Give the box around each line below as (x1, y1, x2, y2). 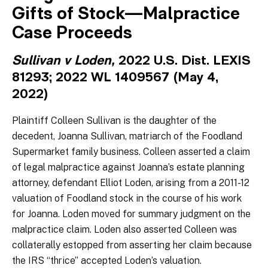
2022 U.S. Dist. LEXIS (118, 54, 251, 69)
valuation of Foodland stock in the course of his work (12, 193, 242, 205)
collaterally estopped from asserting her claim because (12, 239, 252, 251)
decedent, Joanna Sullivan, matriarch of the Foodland (12, 130, 242, 142)
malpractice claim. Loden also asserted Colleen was (12, 224, 237, 236)
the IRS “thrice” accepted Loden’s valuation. (12, 255, 202, 267)
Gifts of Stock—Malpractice (12, 6, 240, 24)
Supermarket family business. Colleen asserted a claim (12, 146, 250, 158)
